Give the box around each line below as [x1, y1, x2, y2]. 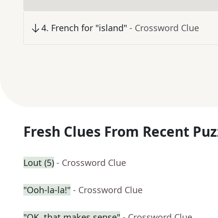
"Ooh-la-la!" [23, 184, 71, 196]
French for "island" [51, 22, 127, 34]
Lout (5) [23, 157, 54, 169]
